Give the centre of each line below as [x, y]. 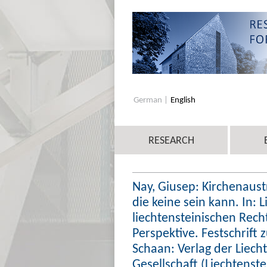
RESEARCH [171, 140]
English [183, 99]
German [149, 99]
